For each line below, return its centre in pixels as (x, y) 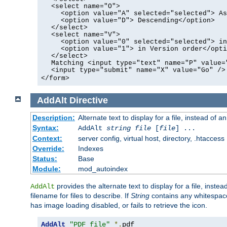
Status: (45, 159)
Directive (88, 100)
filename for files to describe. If (81, 196)
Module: (46, 169)
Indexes (90, 149)
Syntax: (45, 128)
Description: (53, 118)
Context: (47, 139)
